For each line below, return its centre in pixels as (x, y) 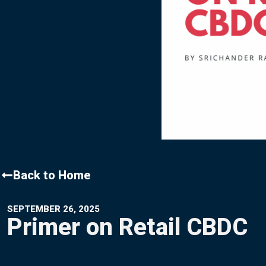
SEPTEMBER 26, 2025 (53, 209)
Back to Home (52, 175)
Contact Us (41, 9)
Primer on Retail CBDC (127, 227)
